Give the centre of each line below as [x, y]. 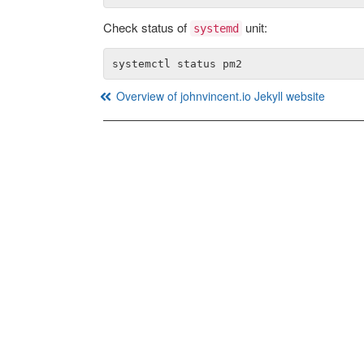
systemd [216, 28]
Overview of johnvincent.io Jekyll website [221, 96]
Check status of [147, 27]
